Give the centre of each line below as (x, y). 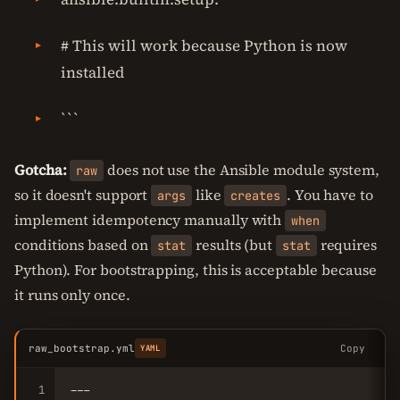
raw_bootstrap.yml (82, 348)
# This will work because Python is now (204, 46)
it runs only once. (72, 295)
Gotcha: (41, 170)
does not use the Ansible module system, (242, 170)
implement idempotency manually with (150, 220)
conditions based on (83, 245)
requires (346, 245)
